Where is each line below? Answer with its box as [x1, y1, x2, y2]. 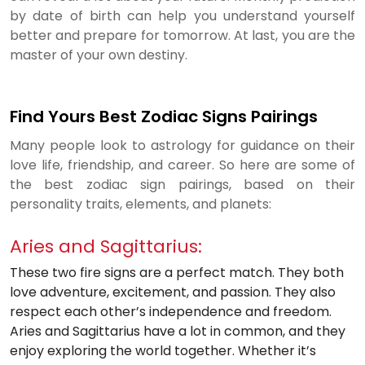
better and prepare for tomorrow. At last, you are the [10, 26, 355, 45]
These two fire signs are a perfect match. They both [10, 263, 344, 282]
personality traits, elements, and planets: [10, 195, 271, 213]
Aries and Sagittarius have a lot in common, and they [10, 322, 345, 341]
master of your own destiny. [10, 46, 187, 64]
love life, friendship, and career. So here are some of [10, 156, 355, 174]
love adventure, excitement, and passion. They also [10, 283, 336, 301]
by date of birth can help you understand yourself [10, 7, 355, 25]
